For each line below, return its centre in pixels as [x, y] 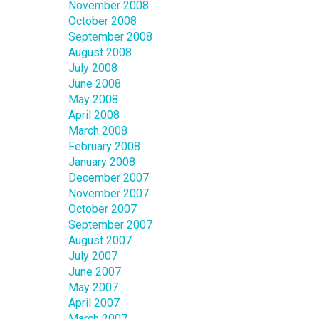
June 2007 [95, 272]
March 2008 [98, 131]
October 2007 [103, 209]
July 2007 [93, 256]
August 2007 [100, 241]
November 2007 [109, 194]
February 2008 [104, 147]
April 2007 [94, 303]
